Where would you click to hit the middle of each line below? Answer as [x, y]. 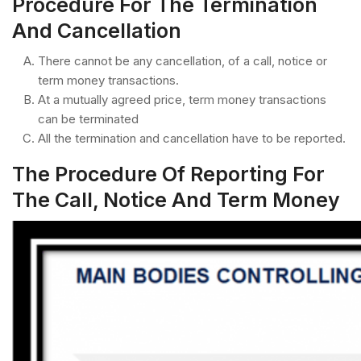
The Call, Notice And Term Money [176, 199]
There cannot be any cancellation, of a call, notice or [183, 60]
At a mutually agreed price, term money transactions [182, 99]
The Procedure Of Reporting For [168, 174]
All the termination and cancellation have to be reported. [192, 138]
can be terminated [88, 118]
